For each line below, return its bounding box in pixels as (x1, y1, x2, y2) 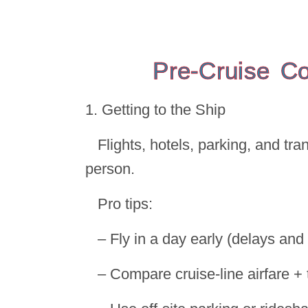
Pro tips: (98, 195, 157, 212)
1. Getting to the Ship (85, 100, 230, 118)
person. (85, 159, 139, 177)
